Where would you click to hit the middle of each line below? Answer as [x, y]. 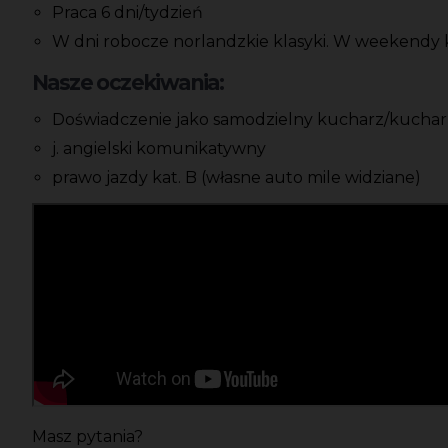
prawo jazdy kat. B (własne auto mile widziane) [236, 178]
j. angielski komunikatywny [159, 149]
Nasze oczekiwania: [128, 83]
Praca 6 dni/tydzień [127, 13]
